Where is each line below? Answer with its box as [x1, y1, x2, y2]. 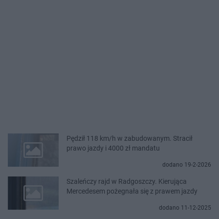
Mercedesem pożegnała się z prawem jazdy [66, 187, 197, 196]
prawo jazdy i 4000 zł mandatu [66, 144, 160, 153]
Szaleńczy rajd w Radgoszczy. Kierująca [66, 177, 187, 186]
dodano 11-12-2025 [159, 204, 211, 212]
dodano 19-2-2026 [162, 161, 211, 169]
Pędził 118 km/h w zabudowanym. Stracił [66, 134, 193, 143]
